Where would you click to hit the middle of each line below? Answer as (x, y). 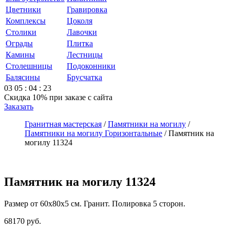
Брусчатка (84, 77)
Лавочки (82, 32)
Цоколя (80, 21)
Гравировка (87, 9)
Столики (21, 32)
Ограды (19, 43)
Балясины (23, 77)
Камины (20, 54)
